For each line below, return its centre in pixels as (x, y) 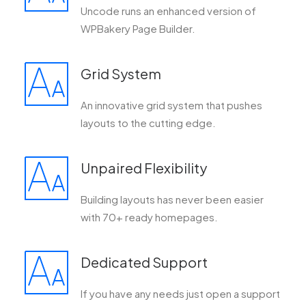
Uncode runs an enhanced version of (168, 11)
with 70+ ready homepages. (149, 217)
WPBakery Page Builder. (138, 28)
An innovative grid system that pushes (171, 105)
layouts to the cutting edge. (148, 123)
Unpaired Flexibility (144, 168)
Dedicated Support (144, 262)
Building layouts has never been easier (172, 199)
